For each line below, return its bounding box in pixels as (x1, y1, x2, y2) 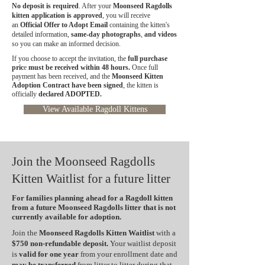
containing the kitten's (109, 21, 170, 30)
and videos (144, 30, 177, 39)
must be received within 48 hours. (28, 63, 130, 72)
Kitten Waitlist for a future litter (12, 172, 170, 186)
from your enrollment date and (80, 250, 177, 259)
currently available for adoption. (12, 212, 121, 222)
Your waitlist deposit (110, 239, 176, 248)
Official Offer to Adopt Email (18, 21, 109, 30)
